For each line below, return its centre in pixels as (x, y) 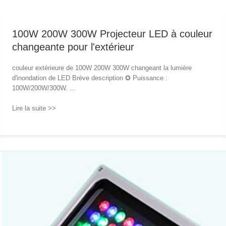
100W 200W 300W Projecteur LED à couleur (112, 34)
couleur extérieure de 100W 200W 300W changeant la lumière (102, 68)
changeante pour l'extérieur (73, 47)
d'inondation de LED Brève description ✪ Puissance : (90, 78)
